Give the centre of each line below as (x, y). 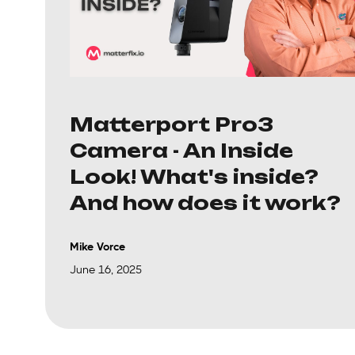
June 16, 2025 (106, 269)
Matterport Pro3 (172, 124)
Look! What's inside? (194, 176)
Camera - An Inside (181, 150)
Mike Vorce (97, 246)
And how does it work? (205, 202)
